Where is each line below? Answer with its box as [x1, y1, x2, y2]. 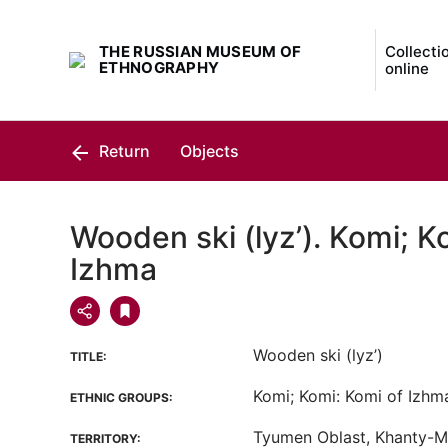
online [384, 59, 429, 78]
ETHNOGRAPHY [99, 58, 220, 77]
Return [95, 141, 150, 161]
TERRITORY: [70, 431, 141, 446]
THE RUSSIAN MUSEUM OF [99, 42, 302, 61]
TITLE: [70, 349, 107, 364]
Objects [180, 141, 239, 161]
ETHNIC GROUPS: [70, 390, 173, 405]
